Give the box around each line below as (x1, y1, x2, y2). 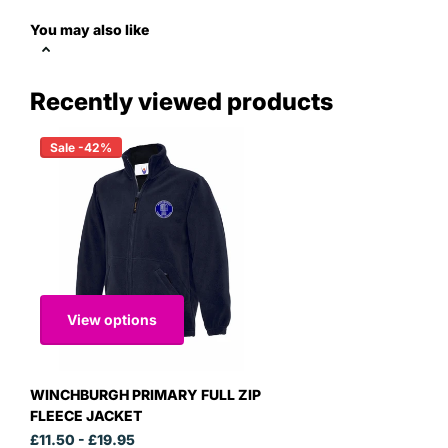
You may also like (30, 20, 149, 38)
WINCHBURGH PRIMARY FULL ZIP (30, 386, 261, 404)
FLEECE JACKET (30, 407, 142, 425)
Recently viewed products (30, 87, 333, 117)
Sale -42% (50, 140, 112, 156)
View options (67, 310, 157, 328)
